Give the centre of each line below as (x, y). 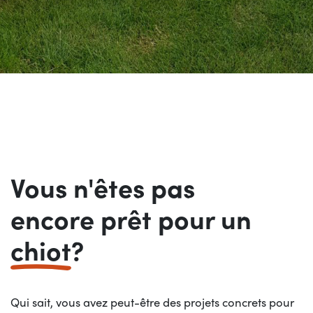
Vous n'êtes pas (103, 187)
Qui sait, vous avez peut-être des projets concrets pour (152, 302)
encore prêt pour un (131, 218)
